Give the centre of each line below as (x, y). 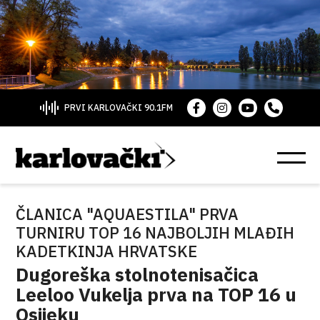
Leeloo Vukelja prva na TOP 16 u (156, 294)
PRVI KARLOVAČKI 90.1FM (118, 107)
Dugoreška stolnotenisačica (137, 274)
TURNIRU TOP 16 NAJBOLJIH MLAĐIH (155, 232)
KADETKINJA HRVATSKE (107, 251)
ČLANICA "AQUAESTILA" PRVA (127, 214)
